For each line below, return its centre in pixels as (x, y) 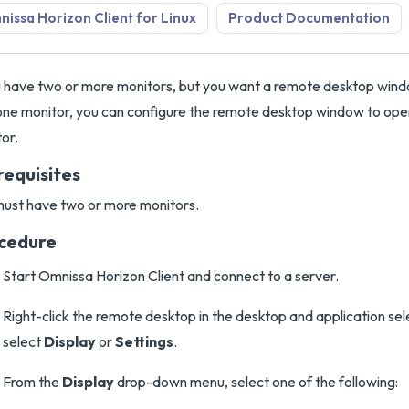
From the (32, 382)
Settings (144, 341)
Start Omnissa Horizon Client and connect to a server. (171, 276)
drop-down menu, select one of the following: (256, 382)
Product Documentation (309, 18)
